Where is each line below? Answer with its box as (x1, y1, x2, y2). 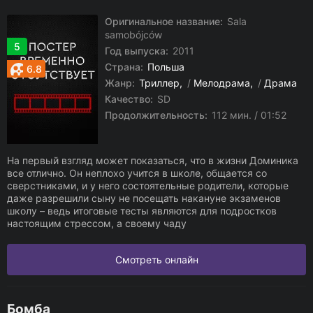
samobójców (105, 29, 162, 41)
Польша (147, 61, 184, 73)
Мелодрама (194, 77, 250, 89)
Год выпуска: (105, 45, 168, 57)
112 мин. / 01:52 (209, 109, 286, 121)
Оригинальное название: (105, 15, 223, 27)
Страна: (105, 61, 143, 73)
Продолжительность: (105, 109, 208, 121)
